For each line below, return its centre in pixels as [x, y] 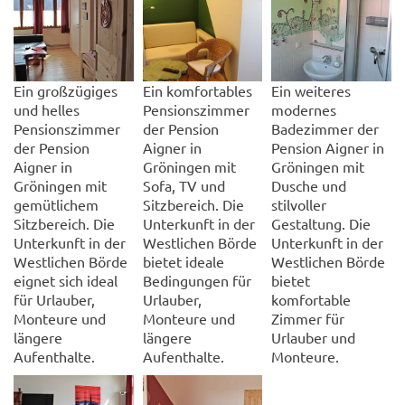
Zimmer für [308, 318]
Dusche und [309, 185]
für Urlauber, [54, 299]
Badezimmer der [325, 128]
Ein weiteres [311, 90]
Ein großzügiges [66, 90]
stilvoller [299, 204]
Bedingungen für [197, 280]
